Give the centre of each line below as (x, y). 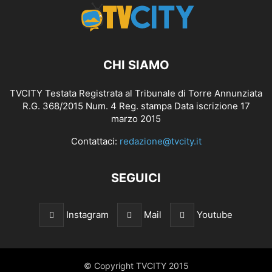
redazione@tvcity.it (160, 141)
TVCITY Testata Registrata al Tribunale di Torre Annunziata (136, 93)
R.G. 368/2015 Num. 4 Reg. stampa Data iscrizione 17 (136, 106)
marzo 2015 (136, 119)
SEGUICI (136, 178)
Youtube (215, 215)
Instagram (87, 215)
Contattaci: (95, 141)
